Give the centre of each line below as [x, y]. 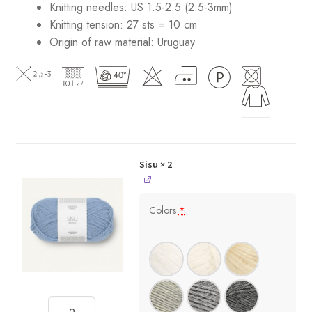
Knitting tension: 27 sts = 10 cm [123, 24]
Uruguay [176, 42]
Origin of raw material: [101, 42]
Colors [164, 211]
